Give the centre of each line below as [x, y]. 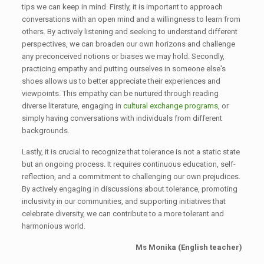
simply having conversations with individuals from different [122, 118]
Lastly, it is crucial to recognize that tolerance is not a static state [131, 152]
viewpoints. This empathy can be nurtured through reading [120, 93]
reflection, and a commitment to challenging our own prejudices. [131, 176]
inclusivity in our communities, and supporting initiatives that [123, 201]
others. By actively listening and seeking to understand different [129, 32]
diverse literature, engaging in [72, 106]
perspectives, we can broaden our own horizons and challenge [128, 44]
